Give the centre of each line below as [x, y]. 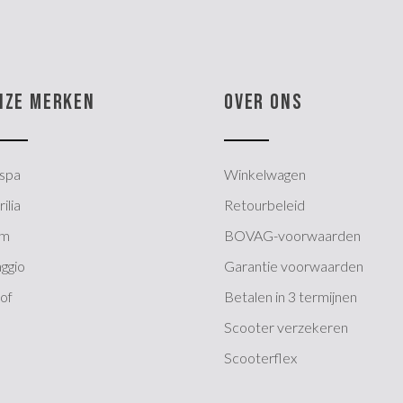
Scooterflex [261, 357]
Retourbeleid [265, 204]
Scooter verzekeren [287, 327]
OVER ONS [264, 102]
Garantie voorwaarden [294, 265]
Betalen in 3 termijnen [291, 296]
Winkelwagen [265, 174]
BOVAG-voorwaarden [293, 235]
